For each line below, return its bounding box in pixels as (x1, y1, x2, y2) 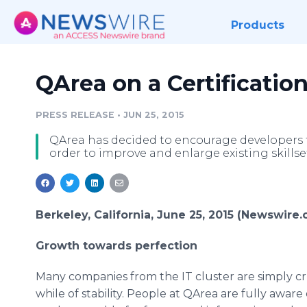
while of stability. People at (36, 287, 183, 300)
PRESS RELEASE (36, 110, 114, 120)
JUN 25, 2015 (123, 110, 184, 120)
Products (230, 19, 284, 32)
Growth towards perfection (36, 239, 197, 252)
